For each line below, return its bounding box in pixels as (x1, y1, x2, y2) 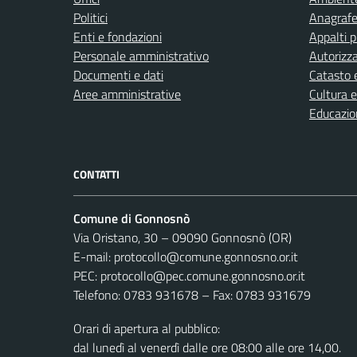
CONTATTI (73, 165, 120, 182)
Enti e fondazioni (73, 26, 162, 46)
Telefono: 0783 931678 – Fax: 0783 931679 (73, 284, 311, 304)
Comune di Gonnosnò (73, 208, 190, 228)
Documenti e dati (73, 65, 163, 84)
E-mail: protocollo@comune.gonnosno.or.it (73, 246, 298, 266)
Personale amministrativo (73, 45, 209, 65)
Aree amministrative (73, 84, 181, 104)
